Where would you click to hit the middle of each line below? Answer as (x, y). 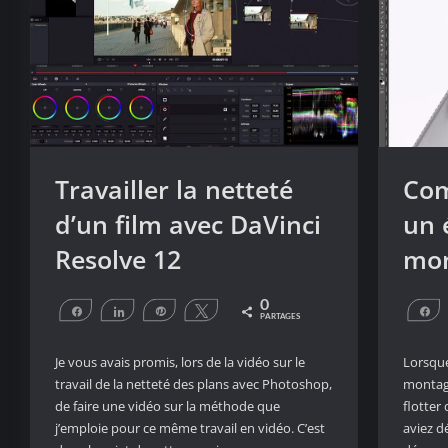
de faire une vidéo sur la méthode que (167, 406)
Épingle (193, 310)
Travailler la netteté (174, 189)
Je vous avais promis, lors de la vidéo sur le (180, 362)
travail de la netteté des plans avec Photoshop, (193, 384)
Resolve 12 (118, 259)
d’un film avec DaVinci (188, 224)
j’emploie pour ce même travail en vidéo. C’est (190, 428)
